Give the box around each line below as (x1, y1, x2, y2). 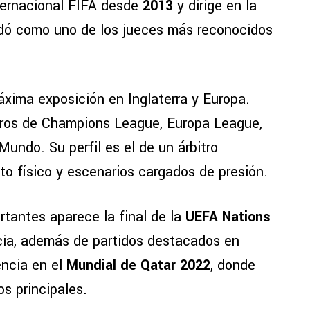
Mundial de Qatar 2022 (66, 255, 210, 276)
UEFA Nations (185, 207, 271, 228)
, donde (210, 255, 255, 276)
